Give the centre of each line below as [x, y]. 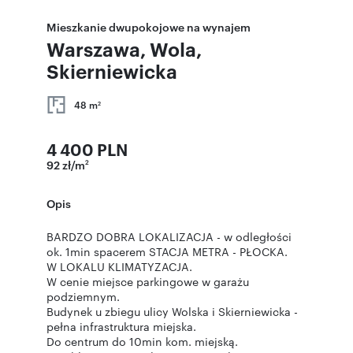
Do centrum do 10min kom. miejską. [142, 341]
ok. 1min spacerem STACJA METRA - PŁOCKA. [167, 251]
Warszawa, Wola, [124, 49]
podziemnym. [83, 296]
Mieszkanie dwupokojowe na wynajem [149, 26]
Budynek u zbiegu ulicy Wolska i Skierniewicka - [172, 311]
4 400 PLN [87, 149]
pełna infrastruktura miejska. [121, 326]
